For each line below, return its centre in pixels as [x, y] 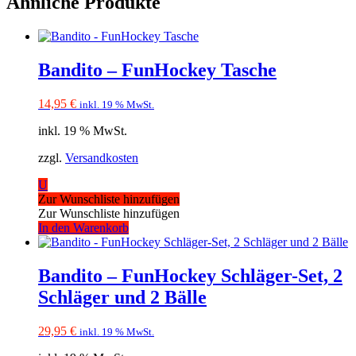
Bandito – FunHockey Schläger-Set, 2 [190, 275]
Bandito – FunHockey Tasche [157, 70]
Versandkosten [102, 158]
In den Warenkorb [83, 228]
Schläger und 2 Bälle [122, 297]
